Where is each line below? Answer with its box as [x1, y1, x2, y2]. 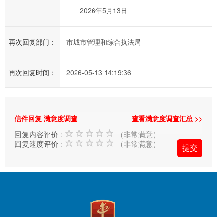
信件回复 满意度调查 [15, 113, 77, 123]
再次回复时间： [9, 67, 56, 77]
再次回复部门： [9, 37, 56, 46]
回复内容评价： [15, 129, 65, 139]
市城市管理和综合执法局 [66, 37, 141, 46]
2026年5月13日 [66, 5, 127, 15]
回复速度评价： [15, 139, 65, 149]
